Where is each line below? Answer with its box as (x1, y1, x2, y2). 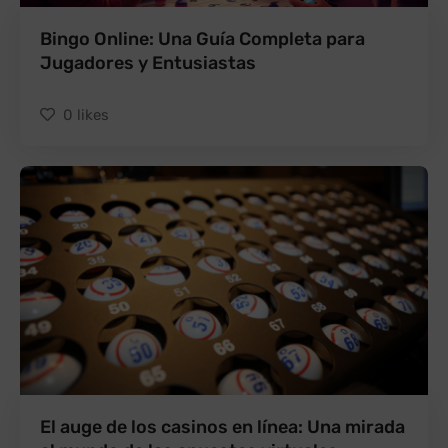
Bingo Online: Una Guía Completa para (40, 28, 365, 51)
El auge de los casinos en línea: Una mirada (40, 415, 405, 438)
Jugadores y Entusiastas (40, 52, 256, 75)
